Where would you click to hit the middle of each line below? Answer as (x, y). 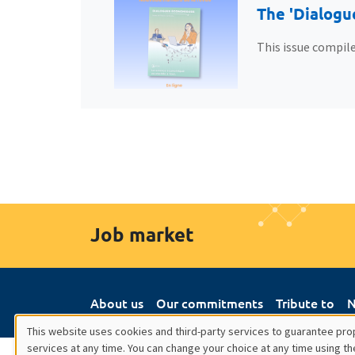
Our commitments (210, 303)
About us (117, 303)
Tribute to (305, 303)
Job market (142, 235)
